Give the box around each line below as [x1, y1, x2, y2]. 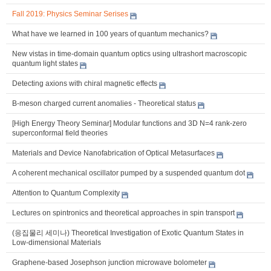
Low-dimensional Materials [12, 238, 101, 247]
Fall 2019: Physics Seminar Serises [12, 9, 128, 18]
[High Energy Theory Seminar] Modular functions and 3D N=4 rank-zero [12, 119, 247, 128]
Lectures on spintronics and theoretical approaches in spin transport [12, 208, 235, 217]
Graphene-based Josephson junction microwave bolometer [12, 258, 207, 267]
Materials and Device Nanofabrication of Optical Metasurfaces [12, 148, 215, 157]
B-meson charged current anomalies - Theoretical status [12, 99, 196, 108]
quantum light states [12, 59, 78, 68]
